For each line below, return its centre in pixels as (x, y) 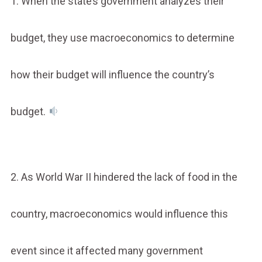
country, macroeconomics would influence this (119, 213)
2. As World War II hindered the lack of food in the (124, 177)
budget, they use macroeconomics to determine (122, 37)
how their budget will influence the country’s (112, 74)
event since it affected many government (106, 250)
